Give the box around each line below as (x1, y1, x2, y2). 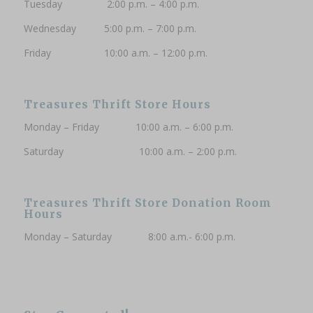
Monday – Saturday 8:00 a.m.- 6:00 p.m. (23, 229, 235, 243)
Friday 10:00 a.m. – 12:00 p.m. (23, 46, 208, 60)
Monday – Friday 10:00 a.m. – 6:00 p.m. (23, 120, 233, 133)
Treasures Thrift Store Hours (23, 98, 211, 112)
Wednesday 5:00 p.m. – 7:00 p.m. (23, 22, 196, 36)
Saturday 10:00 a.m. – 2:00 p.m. (23, 144, 237, 158)
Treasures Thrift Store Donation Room (23, 196, 272, 210)
